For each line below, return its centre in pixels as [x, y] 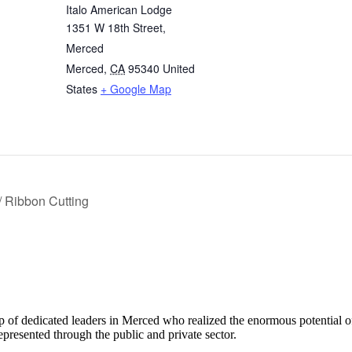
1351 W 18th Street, [116, 27]
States [82, 88]
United [179, 68]
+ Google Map [136, 88]
